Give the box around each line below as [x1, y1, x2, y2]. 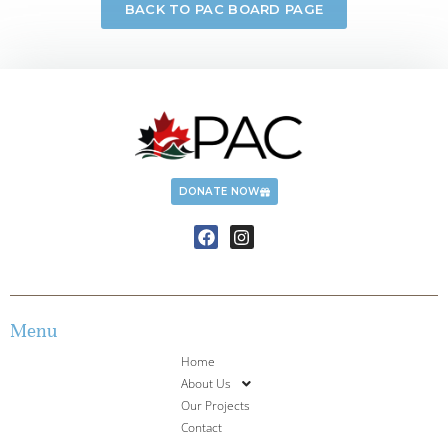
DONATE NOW [178, 185, 260, 199]
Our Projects [181, 396, 250, 414]
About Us [181, 374, 231, 392]
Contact [181, 418, 222, 436]
